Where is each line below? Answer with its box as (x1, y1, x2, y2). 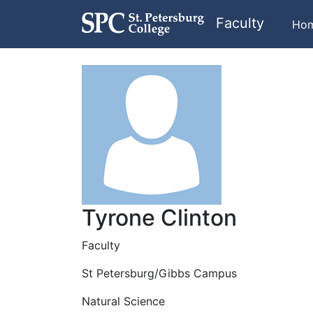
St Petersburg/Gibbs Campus (82, 266, 237, 280)
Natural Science (82, 294, 165, 308)
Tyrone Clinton (82, 204, 237, 231)
